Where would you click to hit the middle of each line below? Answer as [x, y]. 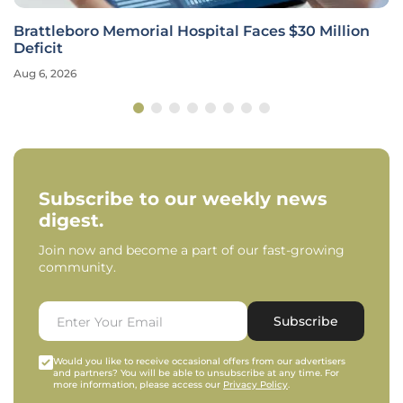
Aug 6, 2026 [45, 74]
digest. [71, 221]
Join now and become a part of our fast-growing [192, 251]
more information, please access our [138, 385]
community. [77, 268]
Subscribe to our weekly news [183, 199]
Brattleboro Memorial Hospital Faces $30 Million [192, 31]
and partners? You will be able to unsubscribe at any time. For [196, 373]
